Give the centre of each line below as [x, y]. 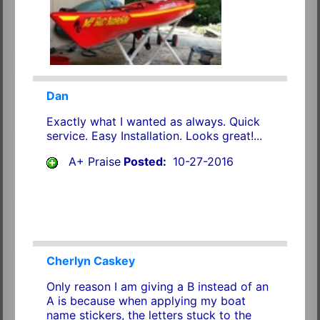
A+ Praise [94, 162]
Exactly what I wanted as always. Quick [153, 122]
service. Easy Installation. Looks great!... [154, 136]
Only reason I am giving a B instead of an [157, 287]
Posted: [145, 162]
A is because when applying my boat [146, 301]
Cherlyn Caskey [90, 261]
